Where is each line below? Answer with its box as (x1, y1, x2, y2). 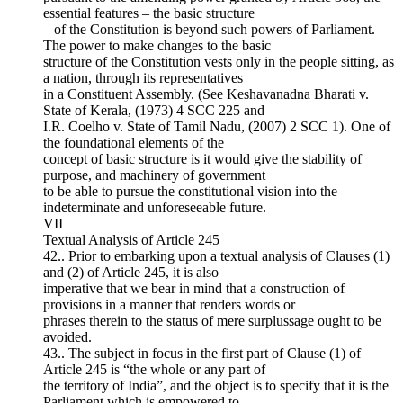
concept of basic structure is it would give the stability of (43, 150, 362, 166)
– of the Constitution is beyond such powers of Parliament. (43, 21, 375, 37)
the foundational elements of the (43, 134, 224, 150)
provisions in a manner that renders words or (43, 296, 295, 312)
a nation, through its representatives (43, 69, 243, 85)
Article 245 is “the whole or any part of (43, 361, 265, 377)
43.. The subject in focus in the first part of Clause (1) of (43, 345, 361, 361)
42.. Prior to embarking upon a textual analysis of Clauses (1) (43, 247, 390, 264)
